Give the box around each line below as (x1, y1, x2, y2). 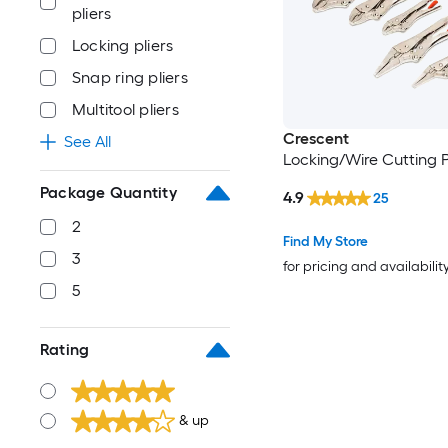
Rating (40, 340, 90, 359)
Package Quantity (40, 183, 177, 202)
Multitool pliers (72, 100, 179, 119)
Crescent (282, 129, 349, 149)
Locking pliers (72, 36, 174, 55)
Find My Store (282, 232, 368, 250)
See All (64, 132, 111, 151)
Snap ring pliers (72, 68, 188, 87)
